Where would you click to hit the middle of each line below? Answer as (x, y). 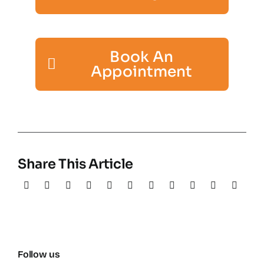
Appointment (142, 71)
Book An (142, 57)
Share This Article (75, 164)
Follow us (39, 254)
